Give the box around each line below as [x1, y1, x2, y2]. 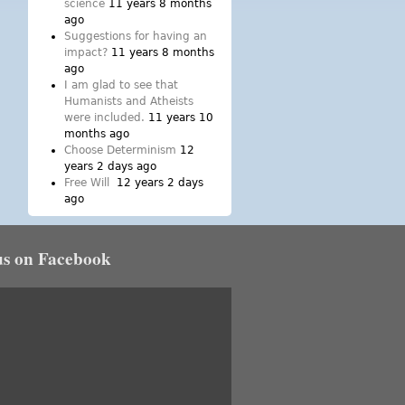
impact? [64, 46, 108, 59]
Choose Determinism [64, 144, 176, 156]
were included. [64, 111, 145, 124]
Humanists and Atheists [64, 95, 193, 108]
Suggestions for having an [64, 30, 207, 42]
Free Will [64, 176, 113, 189]
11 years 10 [148, 111, 213, 124]
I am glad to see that [64, 79, 178, 91]
